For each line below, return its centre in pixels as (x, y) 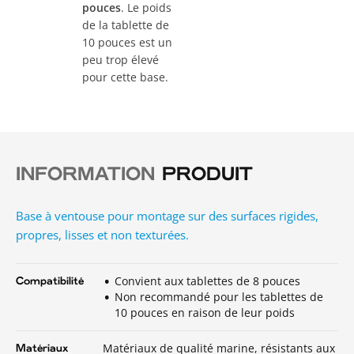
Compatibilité (50, 281)
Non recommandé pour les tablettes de (219, 296)
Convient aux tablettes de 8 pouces (207, 281)
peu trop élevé (120, 59)
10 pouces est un (127, 42)
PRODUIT (204, 175)
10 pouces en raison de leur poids (205, 312)
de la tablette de (125, 24)
